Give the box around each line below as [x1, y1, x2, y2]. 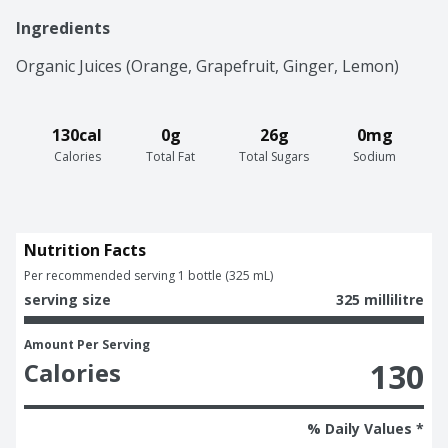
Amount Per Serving [24, 336, 150, 354]
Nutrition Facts [24, 239, 146, 262]
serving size [24, 290, 111, 310]
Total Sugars [239, 148, 309, 166]
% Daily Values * [307, 419, 424, 439]
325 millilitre [336, 290, 424, 310]
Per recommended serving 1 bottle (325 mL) [24, 267, 273, 285]
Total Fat [146, 148, 195, 166]
